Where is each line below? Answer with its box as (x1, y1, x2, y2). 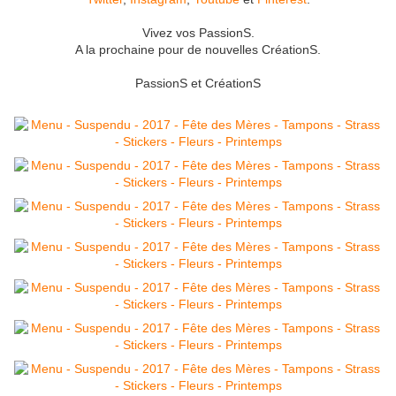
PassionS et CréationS (135, 76, 261, 91)
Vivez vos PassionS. (141, 26, 255, 41)
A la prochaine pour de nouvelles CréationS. (75, 42, 321, 57)
